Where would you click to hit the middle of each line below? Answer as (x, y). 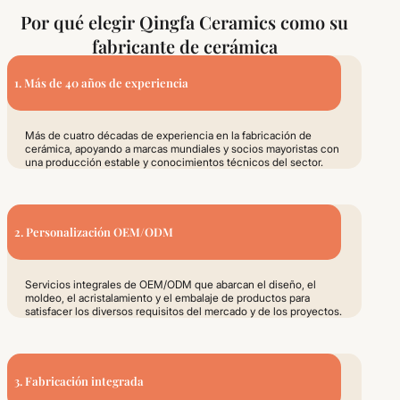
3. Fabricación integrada (79, 380)
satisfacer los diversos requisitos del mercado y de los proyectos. (183, 311)
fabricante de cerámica (184, 46)
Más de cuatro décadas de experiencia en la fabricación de (168, 135)
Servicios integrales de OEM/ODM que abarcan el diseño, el (171, 284)
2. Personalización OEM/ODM (94, 231)
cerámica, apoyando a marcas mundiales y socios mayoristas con (182, 148)
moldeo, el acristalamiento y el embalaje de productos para (167, 297)
